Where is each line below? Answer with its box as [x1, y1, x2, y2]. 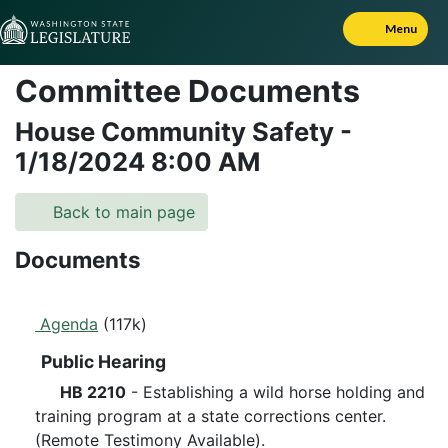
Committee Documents [15, 73, 360, 109]
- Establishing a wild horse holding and [126, 382, 425, 402]
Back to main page [48, 202, 195, 222]
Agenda [35, 314, 98, 334]
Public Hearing [37, 351, 166, 372]
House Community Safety [15, 116, 340, 147]
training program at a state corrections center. [35, 406, 386, 426]
